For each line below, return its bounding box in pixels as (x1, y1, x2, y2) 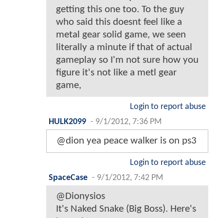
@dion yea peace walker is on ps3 (56, 135, 197, 146)
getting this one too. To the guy (56, 4, 184, 15)
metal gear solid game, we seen (56, 29, 186, 40)
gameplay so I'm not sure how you (56, 54, 199, 65)
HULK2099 (49, 117, 86, 126)
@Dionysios (56, 191, 105, 201)
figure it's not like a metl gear (56, 67, 177, 78)
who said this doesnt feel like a (56, 17, 182, 27)
